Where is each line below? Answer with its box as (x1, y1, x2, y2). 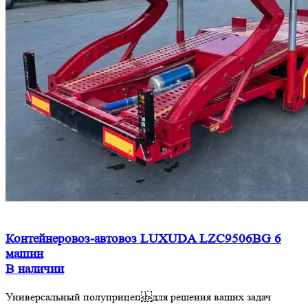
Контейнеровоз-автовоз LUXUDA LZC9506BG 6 (5, 231, 281, 246)
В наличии (5, 261, 64, 276)
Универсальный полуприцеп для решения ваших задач (5, 289, 271, 303)
